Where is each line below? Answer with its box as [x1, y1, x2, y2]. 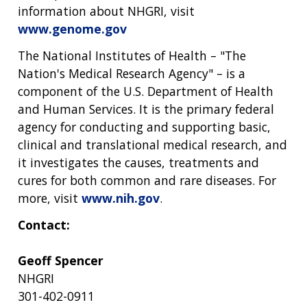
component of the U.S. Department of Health [18, 83, 273, 100]
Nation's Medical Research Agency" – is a [18, 65, 245, 82]
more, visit [18, 190, 82, 207]
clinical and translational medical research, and [18, 136, 287, 153]
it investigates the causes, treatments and [18, 154, 259, 171]
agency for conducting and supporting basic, [18, 119, 271, 136]
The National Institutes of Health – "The [18, 47, 246, 64]
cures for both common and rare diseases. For [18, 172, 276, 189]
